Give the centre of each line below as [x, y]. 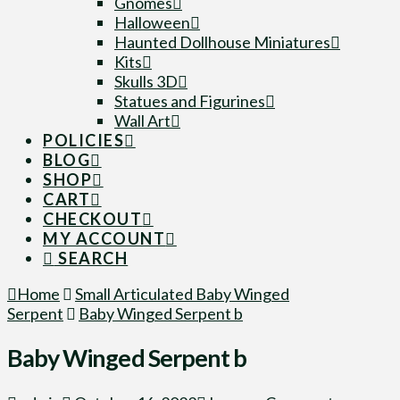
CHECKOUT [93, 219]
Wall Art [142, 121]
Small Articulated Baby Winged [182, 294]
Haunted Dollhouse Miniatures [222, 42]
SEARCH [91, 258]
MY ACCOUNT [104, 238]
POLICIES [84, 140]
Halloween [152, 22]
